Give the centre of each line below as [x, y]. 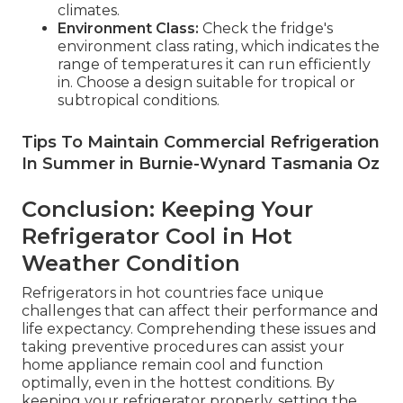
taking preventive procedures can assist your [183, 346]
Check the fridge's [266, 28]
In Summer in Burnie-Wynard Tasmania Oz [201, 163]
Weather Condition [131, 263]
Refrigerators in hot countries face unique [173, 292]
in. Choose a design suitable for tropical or [206, 82]
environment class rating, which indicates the [219, 46]
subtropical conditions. [139, 100]
